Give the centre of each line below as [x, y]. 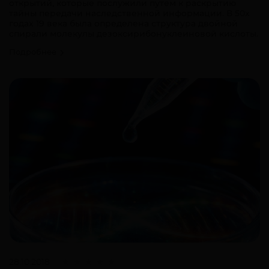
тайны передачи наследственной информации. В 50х [129, 13]
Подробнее [34, 51]
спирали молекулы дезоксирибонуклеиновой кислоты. [134, 33]
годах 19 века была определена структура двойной [123, 23]
